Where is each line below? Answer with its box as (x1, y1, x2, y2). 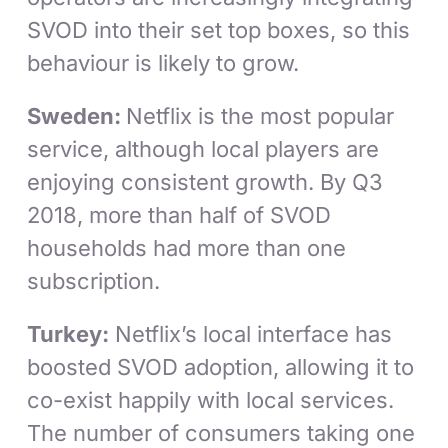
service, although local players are (27, 136, 380, 163)
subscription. (27, 268, 161, 295)
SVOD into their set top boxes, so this (27, 17, 411, 44)
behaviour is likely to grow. (27, 50, 300, 77)
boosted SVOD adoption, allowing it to (27, 354, 415, 381)
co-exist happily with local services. (27, 387, 395, 414)
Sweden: (27, 103, 127, 130)
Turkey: (27, 321, 110, 348)
